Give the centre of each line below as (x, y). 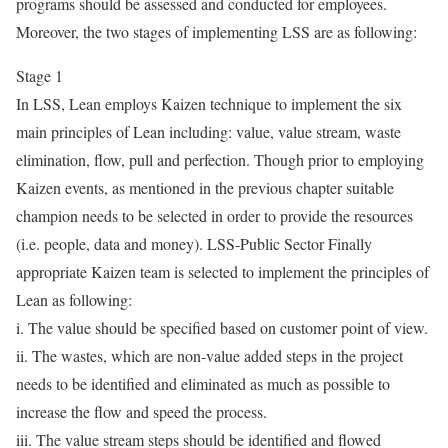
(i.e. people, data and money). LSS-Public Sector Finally (194, 243)
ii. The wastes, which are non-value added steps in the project (209, 355)
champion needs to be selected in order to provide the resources (214, 215)
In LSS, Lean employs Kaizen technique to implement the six (209, 103)
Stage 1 (39, 75)
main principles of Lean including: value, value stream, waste (208, 131)
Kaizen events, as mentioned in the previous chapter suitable (205, 187)
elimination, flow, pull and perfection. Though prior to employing (220, 159)
